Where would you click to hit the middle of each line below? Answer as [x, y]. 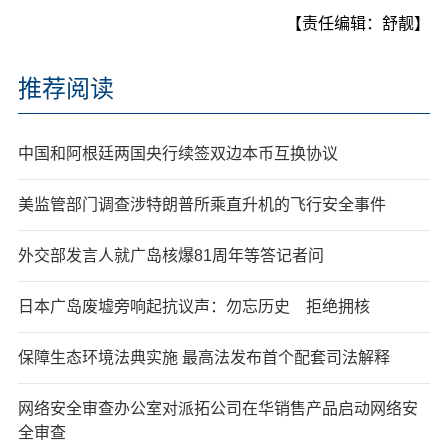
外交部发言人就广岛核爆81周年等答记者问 [170, 255]
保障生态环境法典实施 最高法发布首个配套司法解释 [203, 357]
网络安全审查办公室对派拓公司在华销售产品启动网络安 [217, 408]
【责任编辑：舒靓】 [358, 23]
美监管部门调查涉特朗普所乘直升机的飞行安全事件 [201, 204]
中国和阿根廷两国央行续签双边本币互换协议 [177, 153]
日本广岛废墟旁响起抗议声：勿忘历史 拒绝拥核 [193, 306]
